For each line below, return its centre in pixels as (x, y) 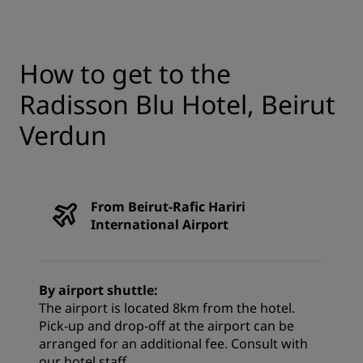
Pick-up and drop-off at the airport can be (167, 326)
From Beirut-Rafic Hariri (168, 207)
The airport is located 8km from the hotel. (167, 308)
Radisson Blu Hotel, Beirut (177, 105)
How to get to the (125, 74)
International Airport (160, 225)
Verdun (63, 135)
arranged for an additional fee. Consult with (173, 344)
